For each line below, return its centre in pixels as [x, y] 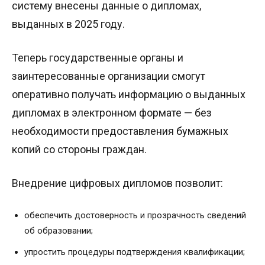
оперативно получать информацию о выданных [129, 95]
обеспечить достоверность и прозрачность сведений [135, 216]
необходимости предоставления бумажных [120, 131]
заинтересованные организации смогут [109, 76]
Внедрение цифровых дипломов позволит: [117, 183]
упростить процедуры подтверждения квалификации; [135, 252]
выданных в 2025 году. [68, 24]
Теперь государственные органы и [98, 58]
